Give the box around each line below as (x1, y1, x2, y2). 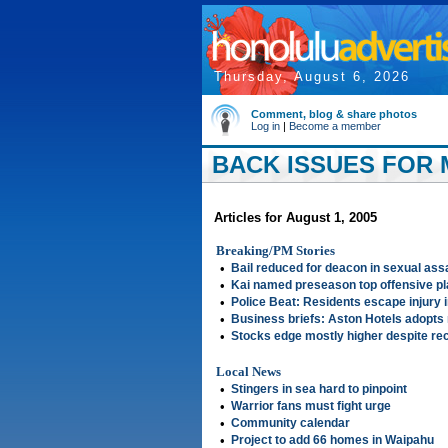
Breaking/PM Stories (216, 243, 335, 258)
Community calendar (231, 416, 350, 430)
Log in (251, 120, 280, 132)
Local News (216, 364, 281, 379)
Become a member (289, 120, 381, 132)
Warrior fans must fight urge (231, 399, 391, 413)
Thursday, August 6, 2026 (214, 69, 410, 84)
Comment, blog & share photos (251, 108, 417, 120)
